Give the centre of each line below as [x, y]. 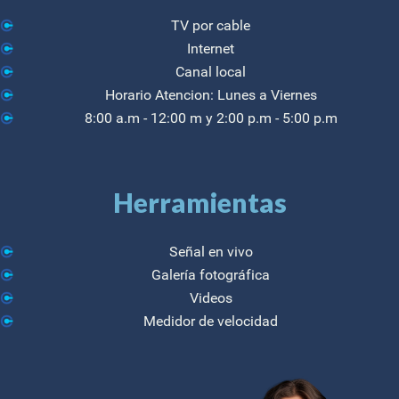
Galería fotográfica [211, 274]
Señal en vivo [211, 251]
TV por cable [211, 25]
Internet [211, 48]
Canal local [211, 71]
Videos [211, 297]
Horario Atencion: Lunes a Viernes [211, 94]
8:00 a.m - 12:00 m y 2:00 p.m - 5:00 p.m [211, 118]
